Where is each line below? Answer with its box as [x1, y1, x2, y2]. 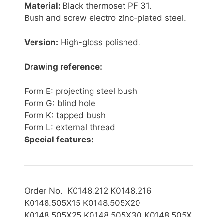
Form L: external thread [24, 123, 115, 133]
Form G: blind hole [24, 98, 95, 108]
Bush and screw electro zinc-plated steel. [24, 13, 186, 23]
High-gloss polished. [61, 37, 140, 47]
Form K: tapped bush [24, 110, 106, 121]
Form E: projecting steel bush [24, 86, 137, 96]
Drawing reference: [24, 62, 102, 72]
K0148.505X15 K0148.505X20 [24, 198, 140, 208]
